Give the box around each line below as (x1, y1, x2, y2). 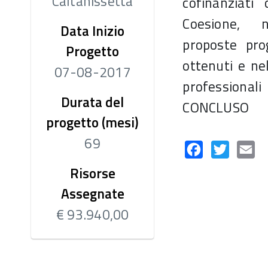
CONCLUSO (182, 97, 249, 118)
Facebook (203, 141, 243, 156)
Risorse (69, 163, 115, 184)
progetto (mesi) (46, 112, 139, 133)
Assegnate (60, 183, 124, 204)
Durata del (61, 92, 124, 112)
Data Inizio (60, 20, 125, 41)
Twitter (229, 141, 261, 156)
